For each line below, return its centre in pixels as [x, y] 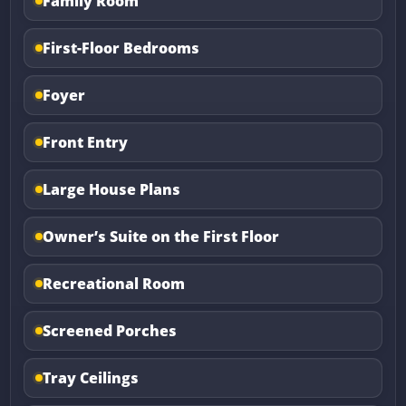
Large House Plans [112, 190]
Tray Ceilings [91, 378]
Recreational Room [114, 284]
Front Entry [86, 143]
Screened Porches [110, 331]
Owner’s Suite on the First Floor [161, 237]
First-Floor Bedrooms [121, 48]
